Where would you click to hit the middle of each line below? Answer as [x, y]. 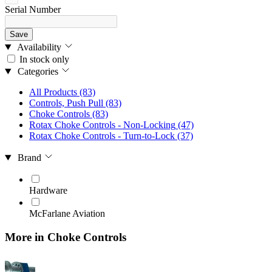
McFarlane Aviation [67, 214]
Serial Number [33, 10]
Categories [38, 72]
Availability [39, 47]
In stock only [43, 59]
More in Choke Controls [66, 237]
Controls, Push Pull [66, 103]
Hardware [48, 191]
